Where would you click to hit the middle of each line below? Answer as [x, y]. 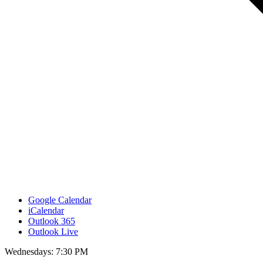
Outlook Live [53, 231]
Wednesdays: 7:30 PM [46, 251]
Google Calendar [60, 200]
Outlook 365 [52, 221]
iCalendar [46, 210]
